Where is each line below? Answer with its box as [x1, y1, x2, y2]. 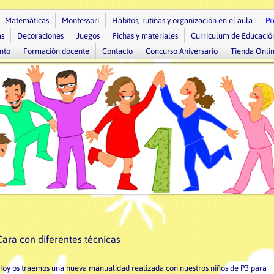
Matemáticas [5, 16, 49, 25]
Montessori [62, 16, 99, 25]
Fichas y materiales [113, 31, 178, 40]
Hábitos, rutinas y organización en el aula [112, 16, 253, 25]
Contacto [102, 46, 133, 56]
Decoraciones [17, 31, 64, 40]
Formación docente [23, 46, 89, 56]
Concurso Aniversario [146, 46, 218, 56]
